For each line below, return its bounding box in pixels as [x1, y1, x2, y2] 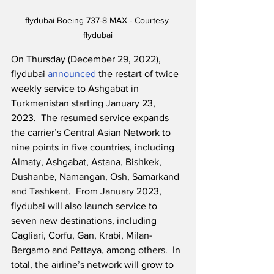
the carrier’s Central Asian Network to [11, 127, 173, 138]
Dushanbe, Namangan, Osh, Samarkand [11, 171, 182, 182]
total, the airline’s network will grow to [11, 259, 176, 270]
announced [48, 68, 96, 80]
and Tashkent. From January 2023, [11, 186, 164, 197]
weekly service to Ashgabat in [11, 83, 141, 94]
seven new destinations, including [11, 215, 159, 226]
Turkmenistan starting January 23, [11, 98, 158, 109]
